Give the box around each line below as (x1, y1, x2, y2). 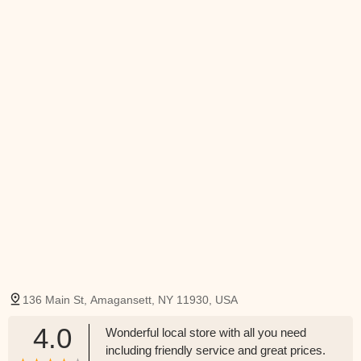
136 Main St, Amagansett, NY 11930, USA (23, 293, 238, 306)
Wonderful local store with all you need (106, 326, 306, 339)
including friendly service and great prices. (106, 343, 326, 357)
